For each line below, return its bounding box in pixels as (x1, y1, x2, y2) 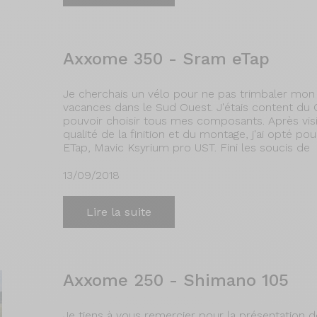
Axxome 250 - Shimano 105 (63, 270, 289, 290)
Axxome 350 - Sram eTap (63, 49, 270, 69)
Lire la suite (86, 205, 151, 219)
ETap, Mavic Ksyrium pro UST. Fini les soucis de (63, 141, 310, 154)
